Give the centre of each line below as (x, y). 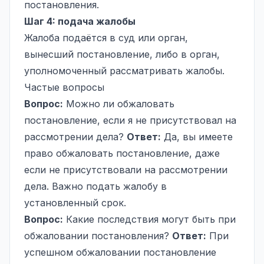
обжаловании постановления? (98, 235)
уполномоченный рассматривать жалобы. (124, 70)
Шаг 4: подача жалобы (80, 21)
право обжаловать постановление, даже (122, 153)
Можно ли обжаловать (119, 103)
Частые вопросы (64, 87)
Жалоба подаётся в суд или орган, (106, 37)
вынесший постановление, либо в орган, (122, 54)
